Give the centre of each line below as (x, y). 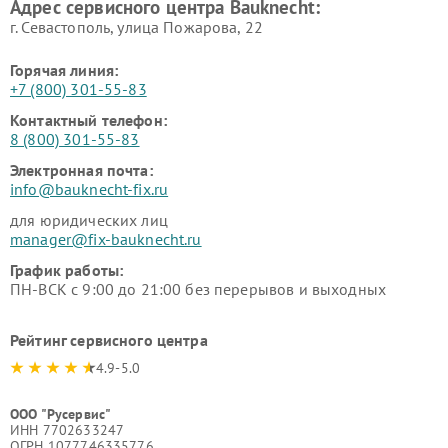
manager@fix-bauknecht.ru (106, 238)
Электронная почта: (81, 169)
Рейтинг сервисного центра (109, 339)
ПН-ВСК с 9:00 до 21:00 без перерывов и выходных (198, 288)
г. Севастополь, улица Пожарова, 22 (137, 26)
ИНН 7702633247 (67, 429)
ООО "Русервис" (61, 413)
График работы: (67, 269)
